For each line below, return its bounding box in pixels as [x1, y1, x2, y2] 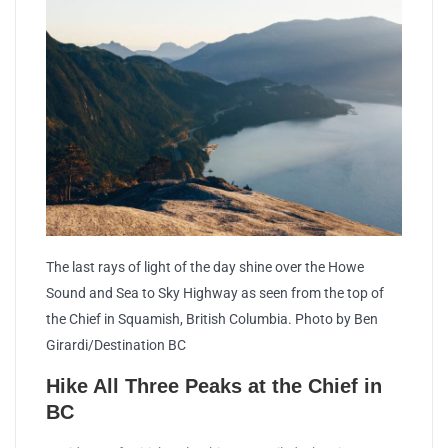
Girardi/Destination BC [46, 337, 186, 354]
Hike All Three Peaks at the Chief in [46, 375, 382, 398]
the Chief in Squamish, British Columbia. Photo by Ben [46, 311, 378, 328]
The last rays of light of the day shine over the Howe [46, 259, 364, 276]
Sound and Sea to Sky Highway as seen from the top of [46, 285, 384, 302]
